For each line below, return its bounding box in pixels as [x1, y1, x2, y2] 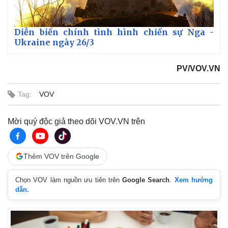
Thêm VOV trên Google [23, 152, 99, 160]
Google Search [122, 176, 170, 184]
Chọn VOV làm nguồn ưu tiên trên [15, 176, 123, 184]
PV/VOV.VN [177, 64, 220, 73]
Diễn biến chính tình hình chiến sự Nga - [14, 26, 214, 37]
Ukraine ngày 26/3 [14, 37, 94, 47]
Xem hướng [174, 176, 213, 184]
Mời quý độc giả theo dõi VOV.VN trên [8, 117, 145, 126]
